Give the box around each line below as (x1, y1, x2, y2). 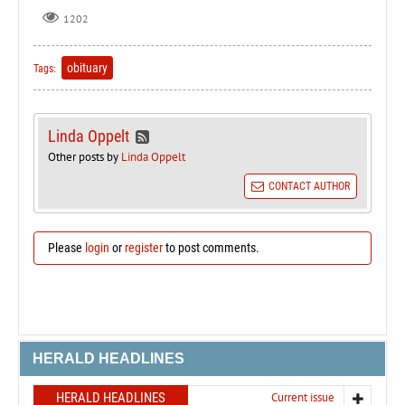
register (125, 240, 163, 255)
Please (48, 240, 85, 255)
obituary (67, 60, 108, 75)
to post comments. (163, 240, 259, 255)
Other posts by (48, 148, 121, 165)
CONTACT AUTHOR (268, 179, 350, 193)
